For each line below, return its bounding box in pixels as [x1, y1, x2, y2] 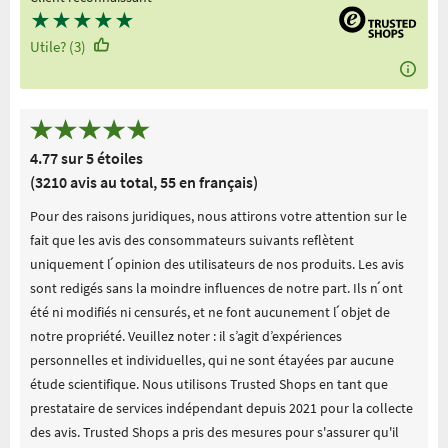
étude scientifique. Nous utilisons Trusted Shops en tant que [30, 374, 388, 393]
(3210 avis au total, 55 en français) [30, 171, 258, 192]
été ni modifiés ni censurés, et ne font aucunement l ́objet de [30, 302, 390, 321]
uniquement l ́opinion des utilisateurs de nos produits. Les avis [30, 254, 404, 273]
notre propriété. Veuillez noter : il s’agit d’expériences [30, 326, 342, 345]
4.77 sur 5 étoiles [30, 147, 143, 168]
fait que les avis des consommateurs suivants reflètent [30, 230, 354, 249]
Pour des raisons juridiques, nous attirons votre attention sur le [30, 206, 407, 225]
